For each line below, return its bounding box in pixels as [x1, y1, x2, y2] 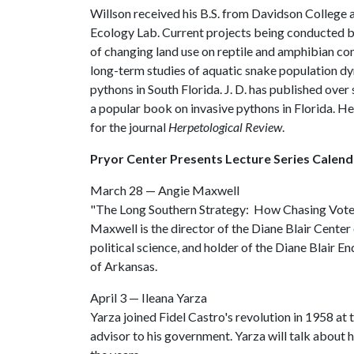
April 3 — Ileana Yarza [90, 290, 207, 305]
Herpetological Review [168, 119, 282, 134]
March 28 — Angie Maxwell [90, 183, 239, 198]
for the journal [90, 119, 168, 134]
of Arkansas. [90, 258, 157, 273]
